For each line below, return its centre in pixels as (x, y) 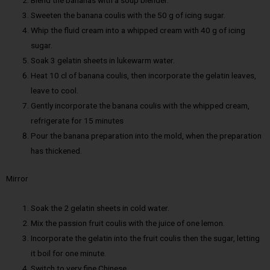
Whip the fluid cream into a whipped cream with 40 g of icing (138, 30)
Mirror (17, 178)
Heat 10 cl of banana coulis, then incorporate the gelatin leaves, (144, 76)
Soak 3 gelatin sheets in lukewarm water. (103, 61)
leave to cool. (55, 91)
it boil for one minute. (69, 253)
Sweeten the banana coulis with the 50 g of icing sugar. (128, 15)
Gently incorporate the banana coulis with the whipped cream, (140, 106)
